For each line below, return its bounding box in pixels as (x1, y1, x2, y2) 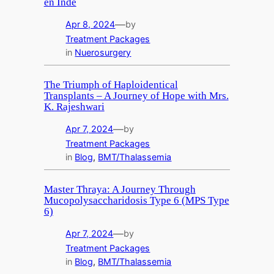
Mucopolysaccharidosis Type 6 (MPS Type (43, 194, 229, 206)
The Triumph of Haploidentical (43, 78, 178, 91)
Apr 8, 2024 (65, 18, 116, 29)
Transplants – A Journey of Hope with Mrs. (43, 89, 229, 102)
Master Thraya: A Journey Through (43, 183, 196, 195)
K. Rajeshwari (43, 100, 105, 113)
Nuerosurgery (75, 46, 131, 57)
